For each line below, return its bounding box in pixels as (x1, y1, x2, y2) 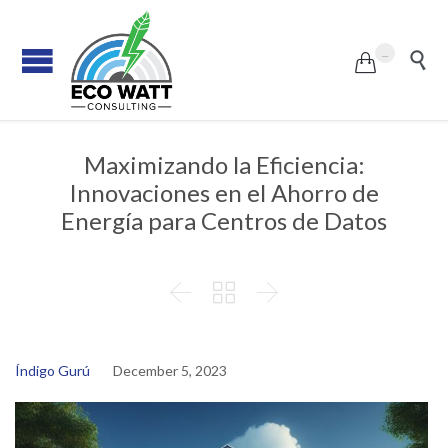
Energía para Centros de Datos (61, 206, 387, 235)
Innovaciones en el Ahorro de (69, 178, 379, 207)
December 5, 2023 (113, 362, 227, 380)
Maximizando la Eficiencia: (83, 150, 365, 179)
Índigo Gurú (15, 362, 90, 380)
